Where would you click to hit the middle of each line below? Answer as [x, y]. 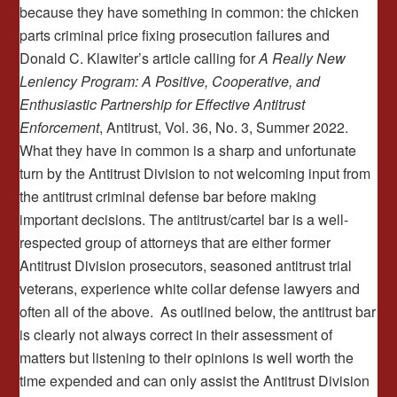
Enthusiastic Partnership [96, 104]
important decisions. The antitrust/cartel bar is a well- [184, 219]
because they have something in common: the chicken [190, 12]
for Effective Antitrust [241, 104]
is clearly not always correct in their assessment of [176, 335]
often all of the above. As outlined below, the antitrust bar [198, 311]
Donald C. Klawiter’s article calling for [140, 58]
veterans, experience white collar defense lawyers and [190, 288]
